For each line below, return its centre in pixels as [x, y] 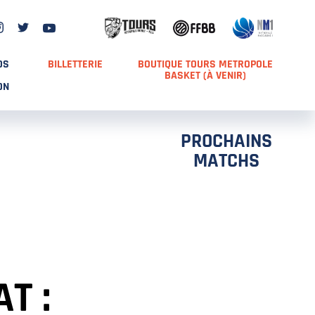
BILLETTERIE [75, 64]
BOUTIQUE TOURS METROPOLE [205, 64]
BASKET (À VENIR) [205, 76]
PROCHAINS [226, 141]
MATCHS [226, 161]
